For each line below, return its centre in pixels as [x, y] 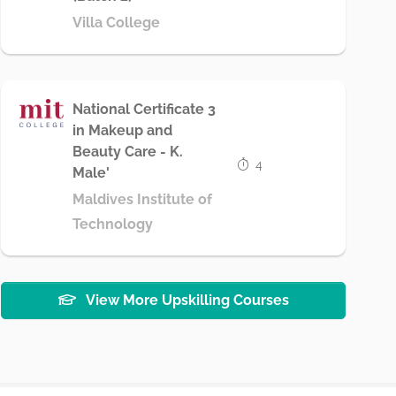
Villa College [116, 23]
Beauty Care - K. [127, 152]
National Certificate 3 [144, 109]
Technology [112, 224]
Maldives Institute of [142, 199]
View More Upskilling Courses [186, 300]
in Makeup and [122, 130]
